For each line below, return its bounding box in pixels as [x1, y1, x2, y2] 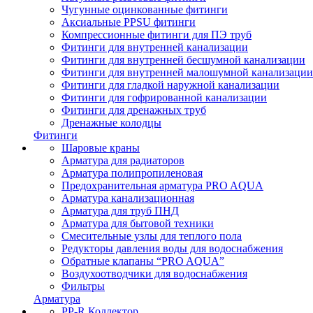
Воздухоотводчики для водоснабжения [61, 267, 247, 279]
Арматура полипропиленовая [61, 166, 203, 179]
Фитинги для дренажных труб [61, 103, 206, 116]
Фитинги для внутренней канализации [61, 41, 248, 53]
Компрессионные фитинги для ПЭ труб [61, 28, 252, 41]
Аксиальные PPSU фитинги [61, 15, 196, 28]
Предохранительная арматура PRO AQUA [61, 179, 263, 191]
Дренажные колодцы [61, 116, 161, 129]
